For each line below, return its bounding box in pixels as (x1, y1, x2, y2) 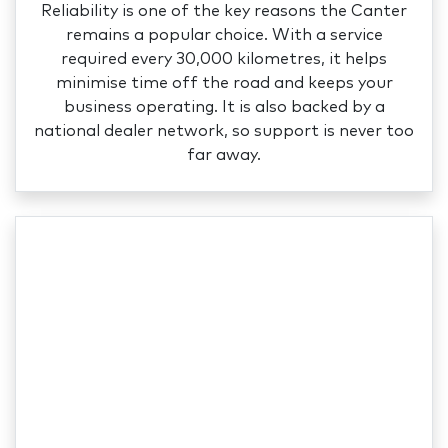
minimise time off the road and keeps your (55, 75, 393, 92)
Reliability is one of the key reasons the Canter (41, 3, 407, 20)
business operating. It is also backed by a (63, 99, 385, 116)
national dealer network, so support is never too (34, 123, 414, 140)
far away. (187, 147, 261, 164)
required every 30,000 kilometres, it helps (61, 51, 387, 68)
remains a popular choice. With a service (65, 27, 383, 44)
